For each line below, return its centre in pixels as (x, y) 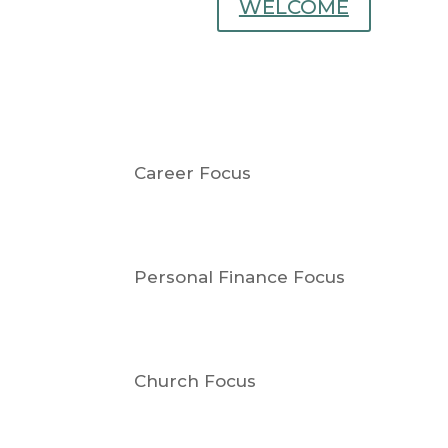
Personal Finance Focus (240, 276)
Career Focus (193, 173)
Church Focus (195, 380)
